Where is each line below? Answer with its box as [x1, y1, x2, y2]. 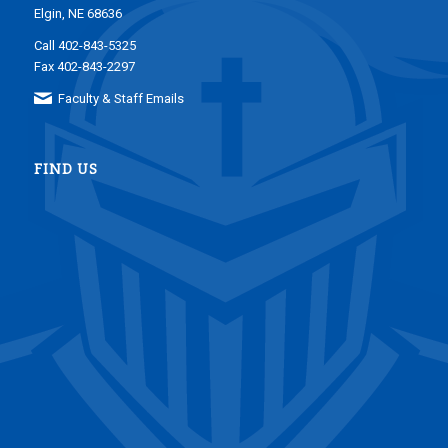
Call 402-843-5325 [33, 38, 136, 54]
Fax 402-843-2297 [33, 59, 135, 75]
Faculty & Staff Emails [58, 91, 185, 107]
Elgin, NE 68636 [33, 6, 122, 22]
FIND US [33, 161, 98, 179]
